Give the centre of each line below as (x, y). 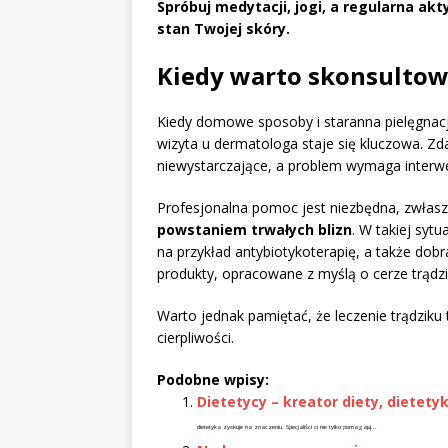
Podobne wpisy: (213, 380)
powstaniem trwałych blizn (254, 230)
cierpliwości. (195, 338)
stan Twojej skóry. (223, 29)
